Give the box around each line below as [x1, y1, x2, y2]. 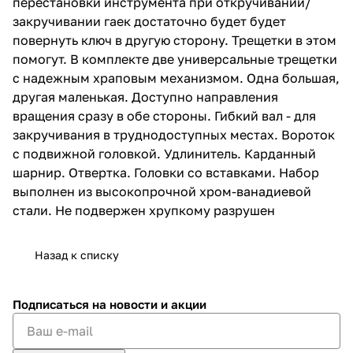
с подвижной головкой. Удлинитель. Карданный [13, 145, 316, 162]
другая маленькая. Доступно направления [13, 88, 278, 105]
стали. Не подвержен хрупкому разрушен [13, 202, 275, 218]
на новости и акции [92, 297, 206, 311]
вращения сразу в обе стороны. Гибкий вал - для [13, 107, 316, 124]
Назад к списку [35, 247, 119, 262]
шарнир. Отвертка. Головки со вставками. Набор [13, 164, 319, 180]
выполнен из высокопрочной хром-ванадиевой [13, 183, 311, 199]
